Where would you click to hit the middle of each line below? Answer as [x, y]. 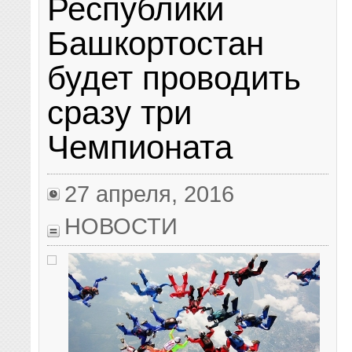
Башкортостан [156, 43]
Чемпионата [140, 147]
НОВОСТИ [121, 225]
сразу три [120, 112]
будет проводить [174, 78]
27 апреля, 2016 [150, 193]
